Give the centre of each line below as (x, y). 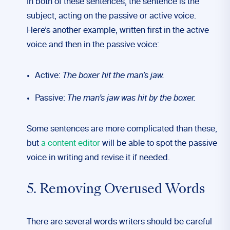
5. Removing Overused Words (116, 190)
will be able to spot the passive (159, 144)
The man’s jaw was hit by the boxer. (130, 99)
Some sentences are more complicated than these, (122, 129)
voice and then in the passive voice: (93, 45)
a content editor (71, 144)
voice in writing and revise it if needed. (98, 158)
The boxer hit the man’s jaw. (112, 76)
